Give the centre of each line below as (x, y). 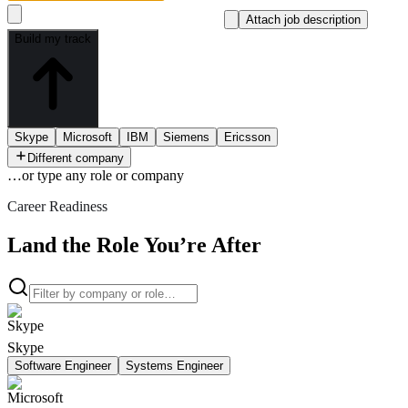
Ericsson (247, 137)
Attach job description (303, 19)
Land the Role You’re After (134, 245)
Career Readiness (57, 206)
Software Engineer (63, 365)
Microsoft (87, 137)
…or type (36, 175)
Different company (76, 158)
